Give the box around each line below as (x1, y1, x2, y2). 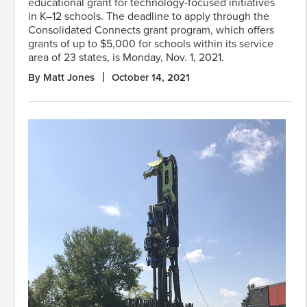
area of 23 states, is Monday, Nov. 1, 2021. (28, 51, 224, 64)
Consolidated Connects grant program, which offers (28, 23, 274, 37)
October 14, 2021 (112, 71, 190, 84)
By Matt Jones (28, 71, 95, 84)
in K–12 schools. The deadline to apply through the (28, 10, 269, 23)
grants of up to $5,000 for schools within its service (28, 37, 273, 51)
